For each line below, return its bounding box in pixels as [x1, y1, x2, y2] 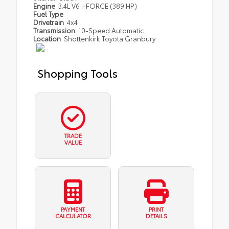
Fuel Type [33, 9, 63, 18]
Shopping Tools [37, 64, 118, 80]
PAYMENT [61, 205, 85, 214]
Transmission [33, 25, 77, 35]
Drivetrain [33, 17, 65, 27]
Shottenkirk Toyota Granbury [64, 33, 156, 43]
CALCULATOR [55, 212, 91, 220]
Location [33, 33, 62, 43]
